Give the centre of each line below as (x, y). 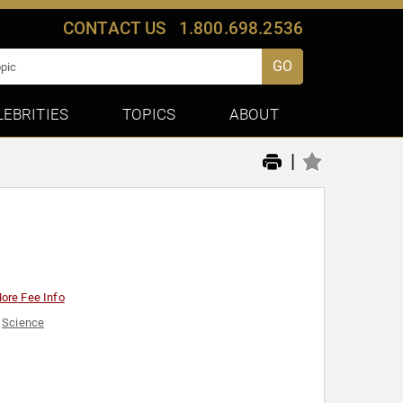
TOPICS (149, 114)
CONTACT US (114, 28)
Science (23, 323)
